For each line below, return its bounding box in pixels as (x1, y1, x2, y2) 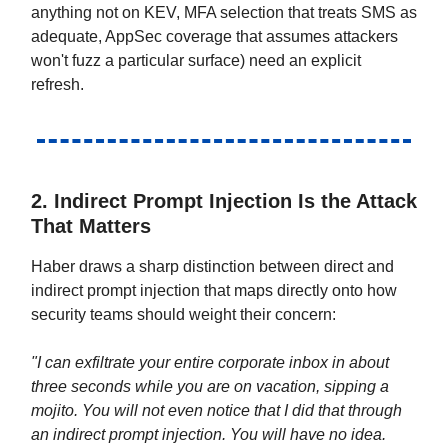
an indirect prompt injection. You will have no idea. (31, 425, 386, 443)
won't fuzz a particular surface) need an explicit (31, 51, 361, 69)
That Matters (31, 214, 151, 237)
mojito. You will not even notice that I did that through (31, 401, 402, 419)
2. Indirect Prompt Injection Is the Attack (31, 189, 417, 212)
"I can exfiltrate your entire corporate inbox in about (31, 353, 389, 371)
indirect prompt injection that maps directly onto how (31, 281, 397, 299)
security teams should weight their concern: (31, 305, 336, 323)
